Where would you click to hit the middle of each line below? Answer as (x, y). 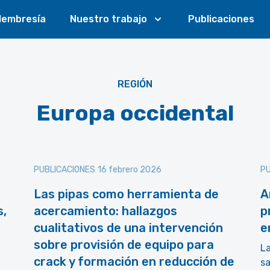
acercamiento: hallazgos (105, 211)
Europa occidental (135, 113)
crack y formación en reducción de (134, 262)
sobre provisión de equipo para (124, 245)
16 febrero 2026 (130, 170)
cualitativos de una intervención (128, 228)
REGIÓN (135, 84)
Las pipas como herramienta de (126, 194)
